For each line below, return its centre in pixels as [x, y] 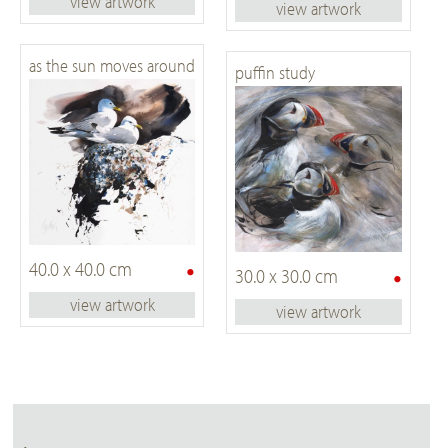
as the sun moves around [111, 65]
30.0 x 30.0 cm [287, 275]
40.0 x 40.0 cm [80, 268]
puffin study [275, 73]
